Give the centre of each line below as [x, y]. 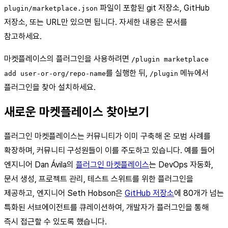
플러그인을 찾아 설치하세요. [50, 87]
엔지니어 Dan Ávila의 [40, 165]
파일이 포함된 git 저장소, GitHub [154, 8]
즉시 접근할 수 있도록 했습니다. [55, 222]
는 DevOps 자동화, [181, 165]
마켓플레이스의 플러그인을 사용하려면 [68, 59]
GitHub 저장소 [149, 193]
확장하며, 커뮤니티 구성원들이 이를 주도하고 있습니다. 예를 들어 [109, 151]
